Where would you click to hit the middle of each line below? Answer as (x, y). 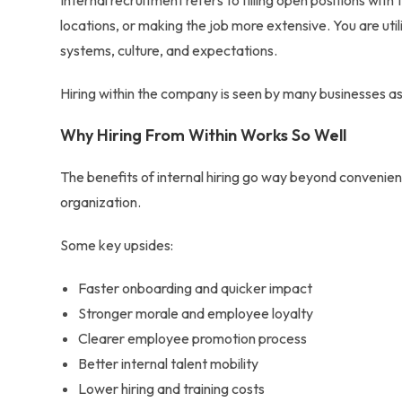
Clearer (103, 338)
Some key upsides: (117, 245)
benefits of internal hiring (164, 177)
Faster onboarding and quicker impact (196, 288)
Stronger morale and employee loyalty (196, 313)
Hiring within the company (140, 93)
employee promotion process (218, 338)
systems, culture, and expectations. (170, 50)
